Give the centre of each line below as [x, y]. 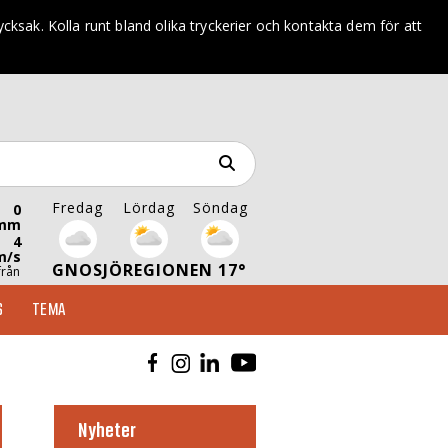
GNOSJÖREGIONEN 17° [149, 270]
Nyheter [107, 431]
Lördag [148, 207]
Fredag [78, 207]
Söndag [220, 207]
